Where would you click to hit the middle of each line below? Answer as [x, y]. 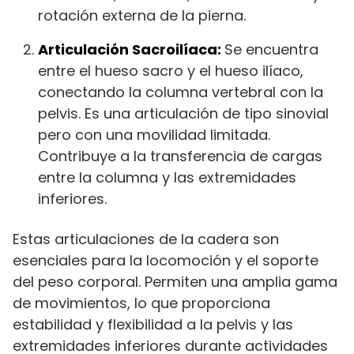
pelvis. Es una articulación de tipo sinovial [183, 113]
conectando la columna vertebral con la [181, 92]
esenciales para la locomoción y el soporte [166, 260]
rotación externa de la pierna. [142, 15]
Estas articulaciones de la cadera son [146, 239]
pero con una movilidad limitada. [154, 135]
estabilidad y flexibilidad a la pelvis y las [153, 324]
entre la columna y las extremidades [167, 177]
